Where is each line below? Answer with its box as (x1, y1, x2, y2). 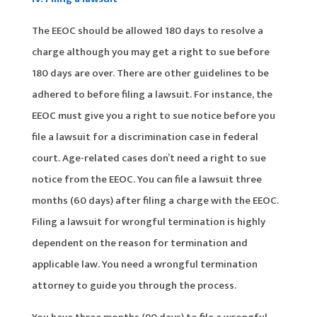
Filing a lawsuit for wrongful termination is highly (31, 212, 265, 231)
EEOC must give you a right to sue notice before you (31, 106, 275, 125)
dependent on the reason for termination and (31, 234, 248, 252)
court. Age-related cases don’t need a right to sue (31, 149, 266, 167)
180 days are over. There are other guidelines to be (31, 64, 269, 82)
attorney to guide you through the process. (31, 276, 236, 294)
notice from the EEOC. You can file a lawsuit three (31, 170, 262, 188)
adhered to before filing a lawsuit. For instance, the (31, 85, 272, 103)
